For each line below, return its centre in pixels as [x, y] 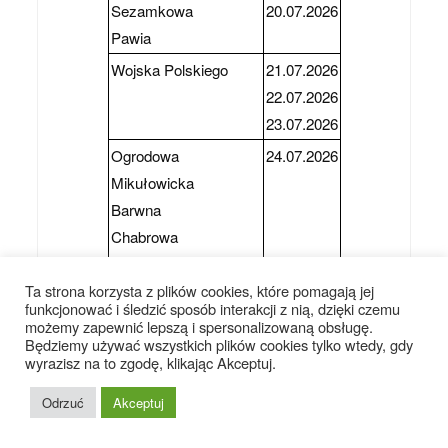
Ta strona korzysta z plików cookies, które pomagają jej [199, 290]
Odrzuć [63, 402]
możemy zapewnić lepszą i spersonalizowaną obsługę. [199, 326]
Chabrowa [144, 237]
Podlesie [138, 264]
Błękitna [137, 318]
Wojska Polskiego [169, 70]
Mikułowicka [152, 183]
